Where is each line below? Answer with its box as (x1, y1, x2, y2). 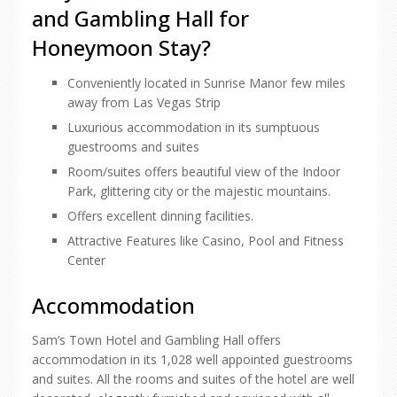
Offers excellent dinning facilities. (67, 207, 253, 224)
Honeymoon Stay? (32, 33, 211, 62)
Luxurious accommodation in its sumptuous (67, 119, 320, 136)
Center (67, 252, 105, 269)
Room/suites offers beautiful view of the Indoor (67, 163, 340, 180)
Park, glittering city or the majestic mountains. (67, 183, 331, 199)
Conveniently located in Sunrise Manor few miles (67, 74, 346, 91)
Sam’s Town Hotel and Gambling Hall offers (32, 331, 281, 348)
